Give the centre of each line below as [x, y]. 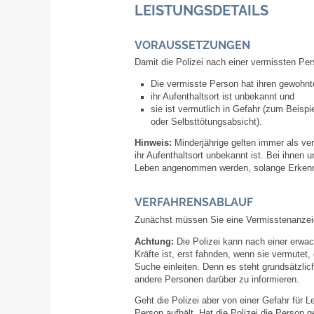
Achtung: [154, 241]
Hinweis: [155, 143]
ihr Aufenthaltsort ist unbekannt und [222, 96]
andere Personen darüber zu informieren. [217, 279]
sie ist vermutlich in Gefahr [205, 109]
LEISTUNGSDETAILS [202, 11]
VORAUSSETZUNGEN [192, 45]
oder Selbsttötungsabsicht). [206, 122]
